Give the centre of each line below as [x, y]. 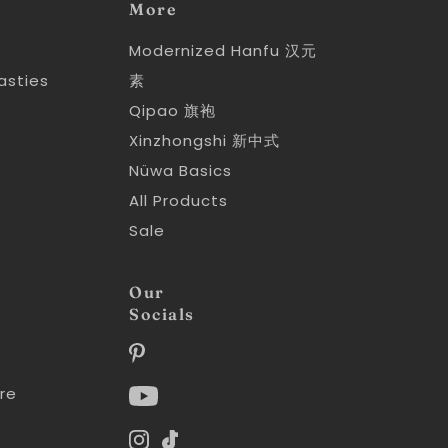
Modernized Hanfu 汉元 [223, 51]
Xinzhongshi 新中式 [205, 141]
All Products [179, 201]
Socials [162, 313]
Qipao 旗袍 [173, 111]
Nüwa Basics [181, 171]
